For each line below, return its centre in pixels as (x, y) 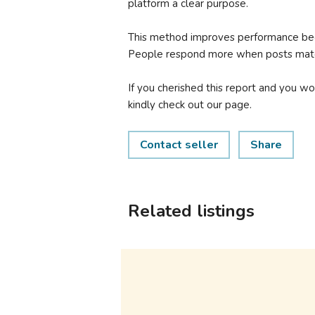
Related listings (191, 211)
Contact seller (179, 145)
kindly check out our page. (190, 105)
